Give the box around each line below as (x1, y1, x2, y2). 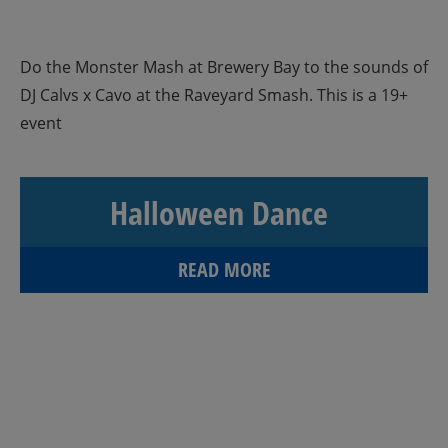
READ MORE (177, 256, 271, 283)
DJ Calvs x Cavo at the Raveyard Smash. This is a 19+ (20, 84, 408, 106)
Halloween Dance (110, 191, 328, 234)
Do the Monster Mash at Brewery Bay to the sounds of (20, 56, 428, 78)
